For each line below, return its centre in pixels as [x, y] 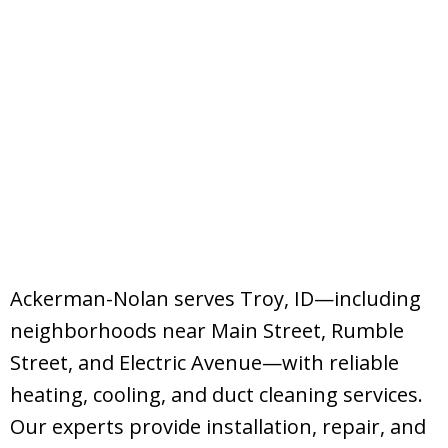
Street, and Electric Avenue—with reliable [204, 362]
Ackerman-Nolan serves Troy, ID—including [215, 298]
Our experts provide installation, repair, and [218, 426]
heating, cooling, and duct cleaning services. [216, 394]
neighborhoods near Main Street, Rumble [207, 330]
